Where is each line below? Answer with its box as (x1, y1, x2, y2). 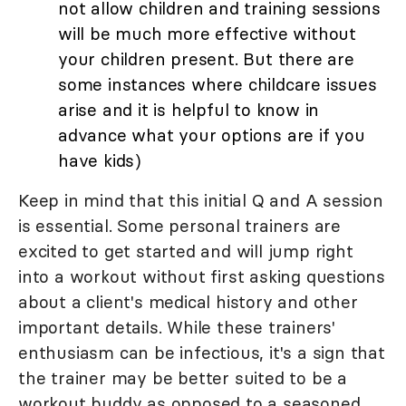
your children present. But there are (58, 48, 354, 71)
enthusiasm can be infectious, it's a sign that (18, 342, 385, 364)
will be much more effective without (58, 23, 356, 45)
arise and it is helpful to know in (58, 99, 320, 121)
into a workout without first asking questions (18, 266, 385, 288)
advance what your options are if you (58, 124, 365, 147)
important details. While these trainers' (18, 316, 335, 339)
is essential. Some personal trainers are (18, 215, 341, 237)
